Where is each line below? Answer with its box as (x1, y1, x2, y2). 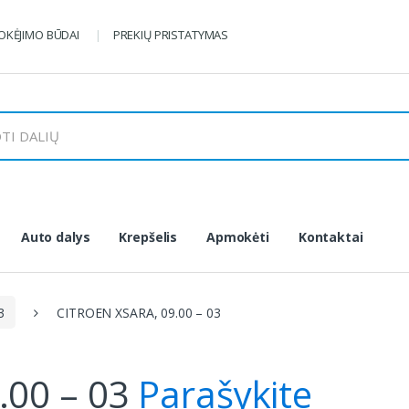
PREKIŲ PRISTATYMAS (112, 26, 229, 43)
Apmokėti (206, 227, 269, 246)
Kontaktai (298, 227, 363, 246)
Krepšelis (119, 227, 178, 246)
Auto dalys (20, 227, 90, 246)
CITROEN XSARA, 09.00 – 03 (57, 303, 221, 321)
